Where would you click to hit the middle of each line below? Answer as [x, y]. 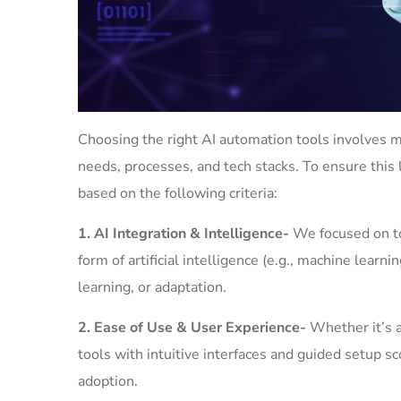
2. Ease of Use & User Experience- [194, 328]
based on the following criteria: [178, 193]
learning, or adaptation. [152, 287]
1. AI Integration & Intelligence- [185, 234]
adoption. [108, 381]
